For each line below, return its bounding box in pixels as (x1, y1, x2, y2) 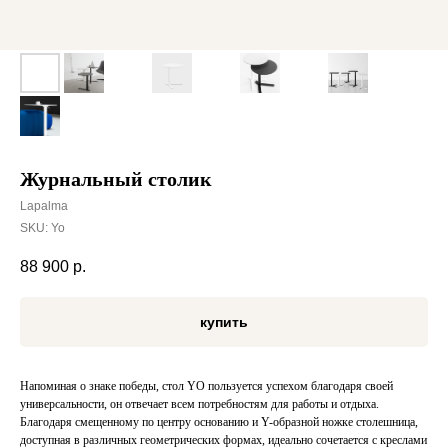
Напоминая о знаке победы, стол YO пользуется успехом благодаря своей (20, 379, 393, 394)
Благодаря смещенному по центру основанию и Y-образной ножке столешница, (20, 415, 418, 430)
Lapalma (20, 199, 68, 213)
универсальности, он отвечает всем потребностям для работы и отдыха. (20, 397, 379, 412)
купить (200, 314, 248, 331)
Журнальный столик (20, 168, 212, 190)
